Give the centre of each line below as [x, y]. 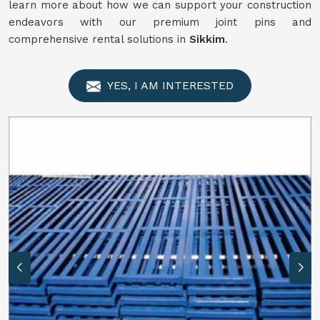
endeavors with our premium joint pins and [160, 22]
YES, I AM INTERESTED [169, 85]
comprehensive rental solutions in [99, 39]
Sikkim [207, 39]
